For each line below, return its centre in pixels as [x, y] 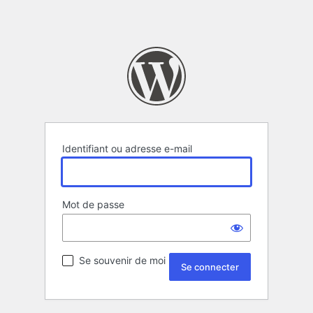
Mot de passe [93, 205]
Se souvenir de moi [122, 261]
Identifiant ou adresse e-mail [127, 149]
